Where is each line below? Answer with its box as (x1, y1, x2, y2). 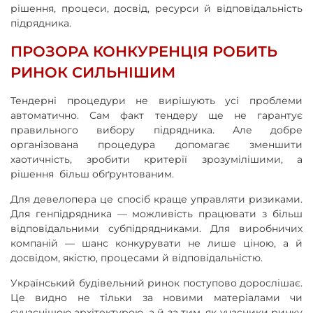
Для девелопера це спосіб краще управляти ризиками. (10, 192, 303, 205)
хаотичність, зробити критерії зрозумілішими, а (10, 152, 303, 166)
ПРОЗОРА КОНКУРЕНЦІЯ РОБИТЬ (10, 42, 277, 60)
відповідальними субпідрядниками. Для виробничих (10, 221, 303, 235)
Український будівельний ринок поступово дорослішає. (10, 276, 303, 289)
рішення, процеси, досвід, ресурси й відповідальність (10, 1, 303, 15)
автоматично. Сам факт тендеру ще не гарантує (10, 108, 303, 122)
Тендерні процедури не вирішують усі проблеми (10, 94, 303, 107)
